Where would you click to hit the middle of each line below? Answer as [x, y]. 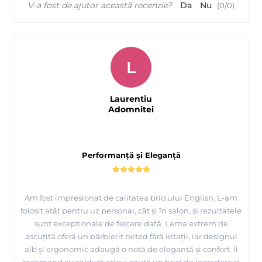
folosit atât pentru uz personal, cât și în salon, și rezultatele [131, 211]
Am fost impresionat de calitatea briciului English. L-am [131, 198]
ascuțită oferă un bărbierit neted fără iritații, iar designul [131, 237]
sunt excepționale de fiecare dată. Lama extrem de [131, 224]
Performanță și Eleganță [131, 155]
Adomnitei [131, 110]
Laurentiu [131, 99]
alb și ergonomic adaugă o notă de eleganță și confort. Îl [131, 249]
